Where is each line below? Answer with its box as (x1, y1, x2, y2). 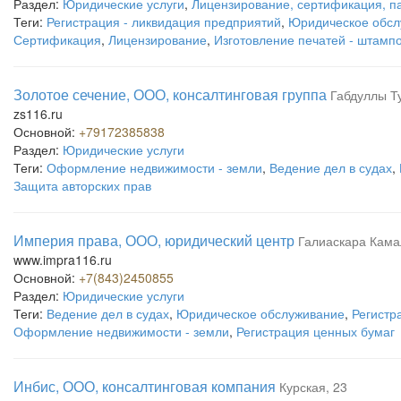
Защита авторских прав (13, 176, 151, 194)
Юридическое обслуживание (176, 304, 345, 322)
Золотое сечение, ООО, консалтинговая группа (13, 84, 327, 105)
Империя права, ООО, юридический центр (13, 230, 294, 251)
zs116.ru (13, 105, 63, 123)
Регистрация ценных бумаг (236, 322, 395, 340)
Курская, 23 (279, 378, 347, 396)
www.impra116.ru (13, 251, 112, 269)
